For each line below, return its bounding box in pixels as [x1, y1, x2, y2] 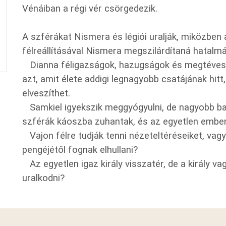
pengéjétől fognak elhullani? [22, 144, 138, 155]
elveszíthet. [22, 88, 70, 99]
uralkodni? [22, 173, 65, 184]
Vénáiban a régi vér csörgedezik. [22, 3, 157, 14]
